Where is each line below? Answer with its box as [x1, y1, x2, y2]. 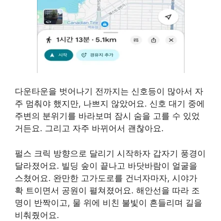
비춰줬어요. [15, 210, 59, 220]
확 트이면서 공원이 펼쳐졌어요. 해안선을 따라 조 [15, 185, 200, 195]
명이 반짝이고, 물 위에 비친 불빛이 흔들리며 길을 [15, 197, 202, 208]
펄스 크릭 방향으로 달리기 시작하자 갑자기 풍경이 [15, 148, 206, 158]
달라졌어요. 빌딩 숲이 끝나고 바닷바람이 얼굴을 [15, 160, 197, 171]
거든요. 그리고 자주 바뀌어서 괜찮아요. [15, 123, 164, 134]
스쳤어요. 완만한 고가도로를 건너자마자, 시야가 [15, 173, 197, 183]
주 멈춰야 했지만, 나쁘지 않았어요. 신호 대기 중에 [15, 99, 205, 109]
